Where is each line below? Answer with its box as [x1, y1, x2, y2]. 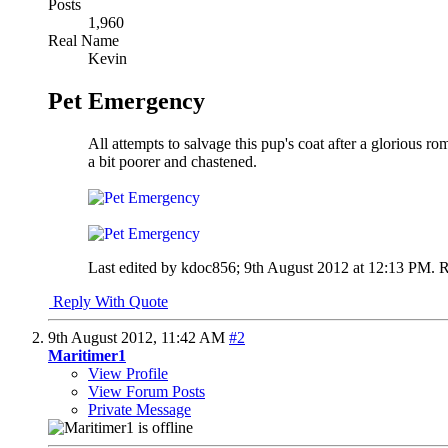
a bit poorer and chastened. [88, 152, 257, 170]
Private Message [88, 400, 191, 418]
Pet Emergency [48, 87, 205, 114]
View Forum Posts [88, 382, 205, 400]
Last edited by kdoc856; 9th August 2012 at [88, 258, 368, 276]
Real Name [48, 31, 119, 49]
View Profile [88, 364, 168, 382]
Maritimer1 [48, 346, 126, 364]
